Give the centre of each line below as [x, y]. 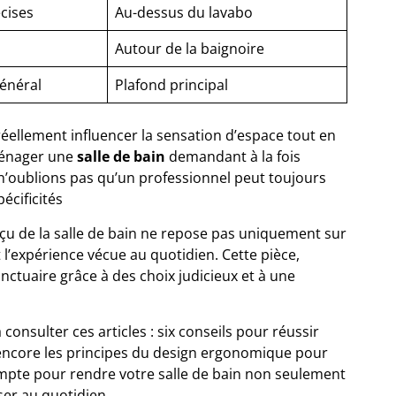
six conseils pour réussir [238, 331]
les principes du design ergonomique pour [186, 352]
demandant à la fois [233, 156]
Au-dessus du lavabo [184, 12]
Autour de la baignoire [190, 48]
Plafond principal [171, 84]
